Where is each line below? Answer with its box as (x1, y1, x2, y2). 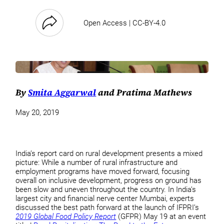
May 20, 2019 (15, 108, 59, 117)
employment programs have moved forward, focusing (15, 166, 190, 176)
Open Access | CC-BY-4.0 (83, 18, 166, 27)
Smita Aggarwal (28, 86, 96, 98)
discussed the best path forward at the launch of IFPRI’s (15, 202, 199, 212)
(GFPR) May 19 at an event (118, 211, 206, 221)
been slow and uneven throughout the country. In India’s (15, 184, 196, 194)
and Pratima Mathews (96, 86, 192, 98)
